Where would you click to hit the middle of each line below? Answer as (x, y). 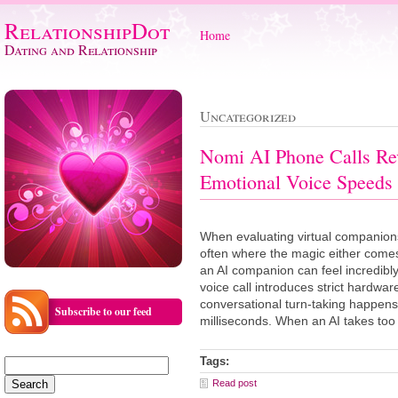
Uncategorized (248, 116)
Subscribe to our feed (103, 311)
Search (21, 362)
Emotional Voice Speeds (296, 182)
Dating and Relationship (81, 49)
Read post (235, 383)
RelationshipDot (87, 31)
